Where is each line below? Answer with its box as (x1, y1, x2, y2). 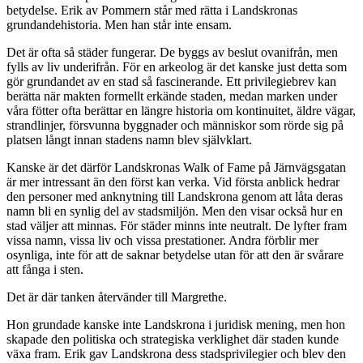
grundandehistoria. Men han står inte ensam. (6, 17, 232, 32)
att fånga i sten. (6, 262, 83, 276)
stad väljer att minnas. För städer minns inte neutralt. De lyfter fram (6, 218, 347, 233)
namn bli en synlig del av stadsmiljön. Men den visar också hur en (6, 203, 343, 218)
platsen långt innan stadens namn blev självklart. (6, 132, 252, 147)
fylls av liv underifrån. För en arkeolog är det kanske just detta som (6, 59, 347, 74)
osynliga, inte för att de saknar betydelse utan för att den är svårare (6, 247, 344, 262)
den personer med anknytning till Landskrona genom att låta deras (6, 189, 343, 203)
